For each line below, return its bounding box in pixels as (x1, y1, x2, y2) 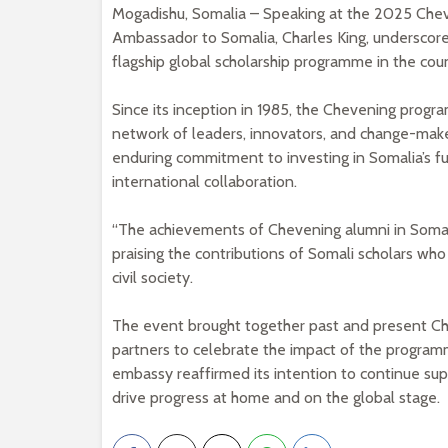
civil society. (112, 268, 193, 287)
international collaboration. (112, 172, 297, 191)
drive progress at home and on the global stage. (112, 388, 440, 407)
